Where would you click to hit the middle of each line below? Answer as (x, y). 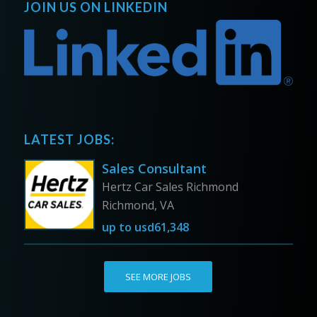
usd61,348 (160, 227)
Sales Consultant (154, 168)
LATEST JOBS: (69, 139)
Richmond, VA (138, 205)
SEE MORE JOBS (158, 276)
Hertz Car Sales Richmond (170, 186)
